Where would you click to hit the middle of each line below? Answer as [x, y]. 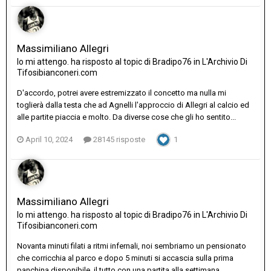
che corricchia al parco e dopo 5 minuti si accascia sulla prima [125, 258]
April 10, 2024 [49, 140]
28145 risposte [118, 140]
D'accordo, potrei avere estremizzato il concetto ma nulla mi [122, 93]
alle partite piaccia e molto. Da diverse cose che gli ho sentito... [126, 117]
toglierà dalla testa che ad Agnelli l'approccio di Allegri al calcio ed [133, 105]
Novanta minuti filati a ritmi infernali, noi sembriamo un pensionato [132, 246]
